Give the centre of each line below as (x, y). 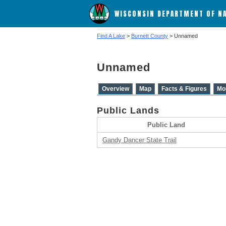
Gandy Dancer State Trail (139, 140)
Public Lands (128, 110)
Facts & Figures (184, 89)
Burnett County (150, 36)
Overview (116, 89)
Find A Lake (111, 36)
